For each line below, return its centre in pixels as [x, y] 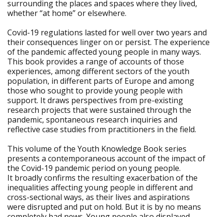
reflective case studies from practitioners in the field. [102, 129]
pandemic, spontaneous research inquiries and [92, 120]
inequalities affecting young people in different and [100, 187]
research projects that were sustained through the [99, 110]
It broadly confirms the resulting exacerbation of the [102, 178]
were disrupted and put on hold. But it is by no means [104, 207]
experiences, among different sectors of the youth [98, 71]
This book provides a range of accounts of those [96, 62]
